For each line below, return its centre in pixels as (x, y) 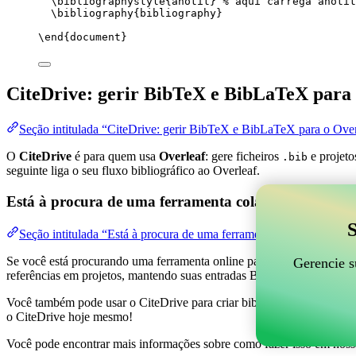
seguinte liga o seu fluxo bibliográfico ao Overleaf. (133, 171)
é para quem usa (115, 157)
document (95, 37)
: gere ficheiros (244, 157)
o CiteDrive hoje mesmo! (70, 316)
